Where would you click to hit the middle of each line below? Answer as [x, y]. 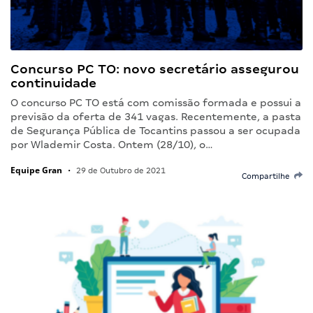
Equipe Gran [36, 170]
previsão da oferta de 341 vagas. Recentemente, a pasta [156, 116]
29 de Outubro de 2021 [120, 170]
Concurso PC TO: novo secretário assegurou [155, 68]
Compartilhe [268, 176]
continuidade [53, 82]
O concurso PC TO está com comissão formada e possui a [156, 102]
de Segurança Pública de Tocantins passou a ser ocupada [155, 130]
